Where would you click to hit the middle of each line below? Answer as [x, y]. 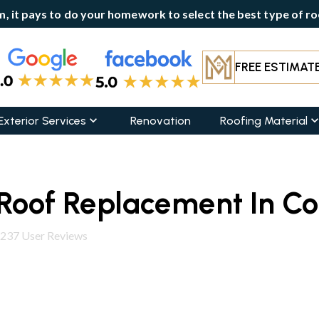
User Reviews [53, 236]
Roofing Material [264, 121]
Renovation [160, 121]
